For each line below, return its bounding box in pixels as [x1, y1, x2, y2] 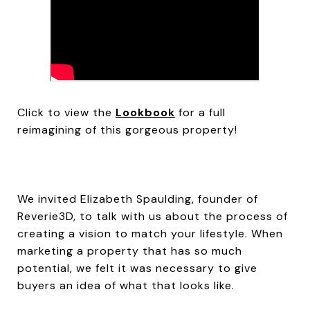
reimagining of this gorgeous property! [17, 122, 241, 137]
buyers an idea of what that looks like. [17, 278, 238, 293]
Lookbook [116, 105, 175, 120]
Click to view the [17, 105, 116, 120]
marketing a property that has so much [17, 244, 242, 258]
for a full [175, 105, 226, 120]
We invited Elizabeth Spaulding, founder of [17, 192, 258, 206]
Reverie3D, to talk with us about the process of [17, 209, 288, 224]
